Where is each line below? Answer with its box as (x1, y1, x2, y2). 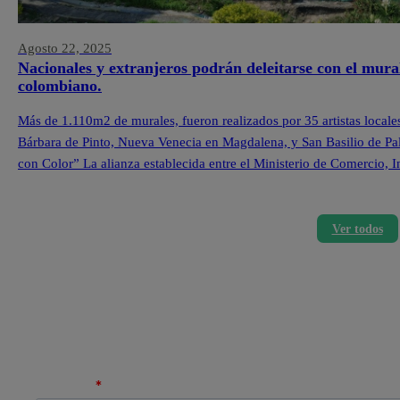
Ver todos (331, 221, 383, 236)
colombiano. (18, 76, 102, 95)
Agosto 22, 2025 (18, 40, 112, 55)
